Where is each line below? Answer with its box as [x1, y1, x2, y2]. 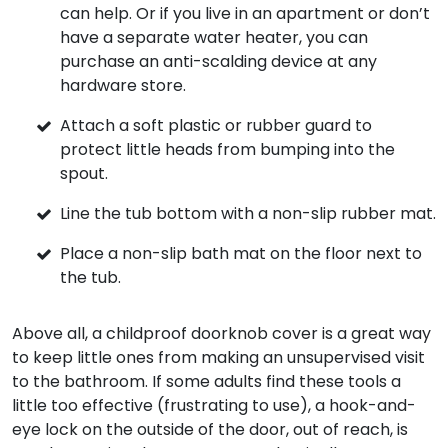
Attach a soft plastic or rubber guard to [60, 113, 372, 137]
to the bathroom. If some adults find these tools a [12, 369, 401, 393]
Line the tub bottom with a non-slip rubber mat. [60, 201, 436, 225]
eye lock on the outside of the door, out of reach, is [12, 417, 408, 441]
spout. [60, 161, 108, 185]
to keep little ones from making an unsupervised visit [12, 345, 425, 369]
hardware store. [60, 73, 186, 97]
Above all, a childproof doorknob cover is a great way [12, 321, 431, 345]
